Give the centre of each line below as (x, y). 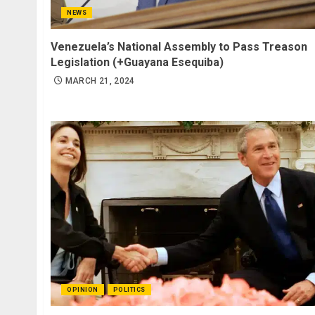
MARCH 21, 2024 (100, 81)
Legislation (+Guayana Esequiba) (137, 63)
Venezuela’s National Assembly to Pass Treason (179, 47)
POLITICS (129, 289)
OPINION (83, 289)
